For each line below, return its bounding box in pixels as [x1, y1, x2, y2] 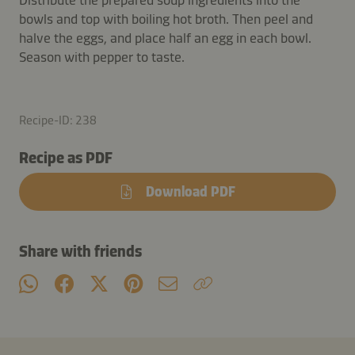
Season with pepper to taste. [19, 48, 185, 66]
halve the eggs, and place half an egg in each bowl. [19, 29, 311, 47]
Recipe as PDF [19, 147, 113, 167]
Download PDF [146, 182, 235, 200]
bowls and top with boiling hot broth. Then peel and [19, 10, 313, 28]
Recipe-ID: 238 [19, 112, 97, 128]
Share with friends [19, 241, 142, 261]
